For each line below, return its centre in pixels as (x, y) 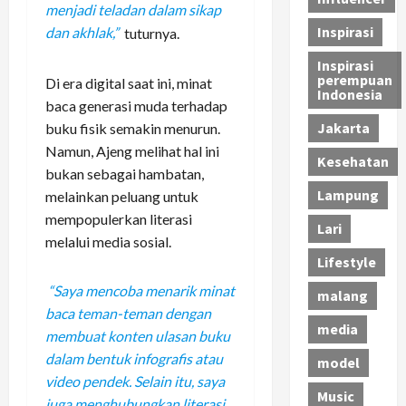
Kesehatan (353, 162)
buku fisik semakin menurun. (133, 128)
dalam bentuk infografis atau (134, 359)
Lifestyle (346, 262)
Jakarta (343, 128)
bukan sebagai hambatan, (125, 173)
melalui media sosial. (108, 241)
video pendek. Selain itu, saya (135, 382)
